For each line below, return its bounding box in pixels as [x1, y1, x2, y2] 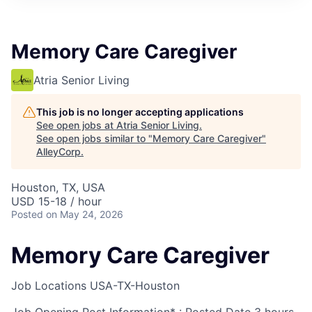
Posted [11, 208, 43, 220]
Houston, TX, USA [11, 180, 105, 194]
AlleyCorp [36, 145, 81, 157]
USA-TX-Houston [90, 279, 180, 293]
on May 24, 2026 [46, 208, 123, 220]
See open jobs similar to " [36, 132, 153, 144]
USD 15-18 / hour [11, 194, 102, 208]
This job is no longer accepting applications [36, 105, 244, 118]
